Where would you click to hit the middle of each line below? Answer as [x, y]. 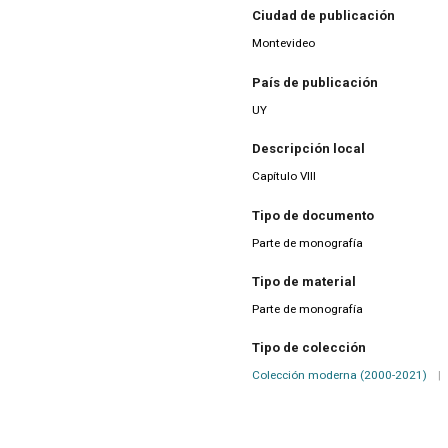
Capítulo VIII [284, 176]
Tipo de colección [309, 348]
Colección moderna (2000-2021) [339, 375]
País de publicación [315, 82]
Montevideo [283, 43]
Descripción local [308, 149]
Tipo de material [304, 282]
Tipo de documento [313, 215]
